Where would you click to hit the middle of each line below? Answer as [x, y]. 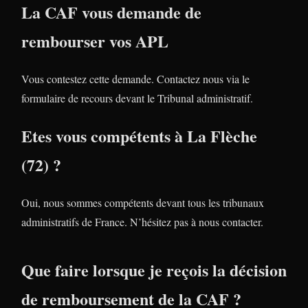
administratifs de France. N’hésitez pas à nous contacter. [142, 222]
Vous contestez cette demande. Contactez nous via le [135, 79]
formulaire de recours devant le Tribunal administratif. [137, 98]
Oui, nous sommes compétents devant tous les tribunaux [143, 203]
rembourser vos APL [95, 41]
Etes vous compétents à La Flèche [139, 136]
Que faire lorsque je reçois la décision [154, 270]
